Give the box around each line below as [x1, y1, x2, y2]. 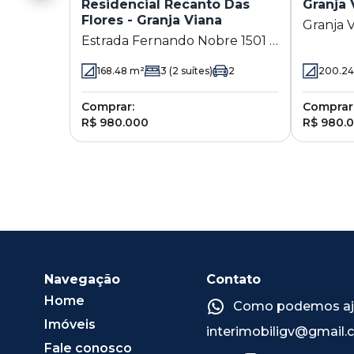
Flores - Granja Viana [81, 12, 222, 28]
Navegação [44, 271, 120, 287]
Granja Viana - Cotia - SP [81, 51, 231, 67]
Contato [206, 271, 262, 287]
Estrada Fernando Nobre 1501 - [81, 32, 274, 48]
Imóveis [44, 316, 96, 332]
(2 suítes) [167, 65, 213, 77]
